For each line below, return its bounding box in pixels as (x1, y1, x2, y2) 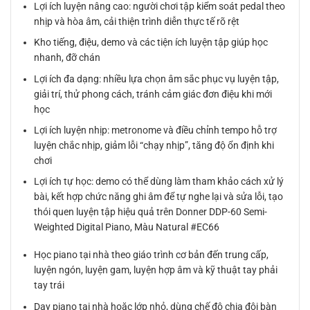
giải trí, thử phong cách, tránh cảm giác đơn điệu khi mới (34, 88, 273, 100)
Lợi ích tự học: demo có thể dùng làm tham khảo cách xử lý (34, 176, 284, 188)
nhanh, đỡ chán (34, 52, 101, 64)
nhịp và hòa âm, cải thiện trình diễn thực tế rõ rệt (34, 15, 240, 27)
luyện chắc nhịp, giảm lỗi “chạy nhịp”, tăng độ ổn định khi (34, 139, 275, 151)
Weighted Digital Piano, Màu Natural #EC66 (34, 221, 220, 233)
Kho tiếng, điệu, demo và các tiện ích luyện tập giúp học (34, 37, 268, 48)
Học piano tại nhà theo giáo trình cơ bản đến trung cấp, (34, 249, 269, 261)
